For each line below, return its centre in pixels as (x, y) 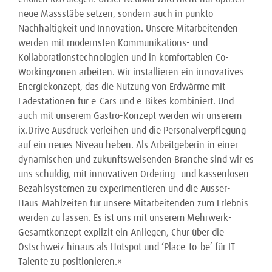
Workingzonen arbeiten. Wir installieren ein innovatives (131, 72)
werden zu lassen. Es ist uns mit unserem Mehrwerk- (125, 218)
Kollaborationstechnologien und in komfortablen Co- (124, 58)
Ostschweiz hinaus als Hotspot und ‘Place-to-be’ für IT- (128, 247)
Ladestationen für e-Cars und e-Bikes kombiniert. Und (126, 101)
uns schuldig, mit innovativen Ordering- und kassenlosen (134, 174)
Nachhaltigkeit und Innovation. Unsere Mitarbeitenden (128, 29)
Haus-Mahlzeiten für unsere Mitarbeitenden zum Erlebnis (133, 203)
